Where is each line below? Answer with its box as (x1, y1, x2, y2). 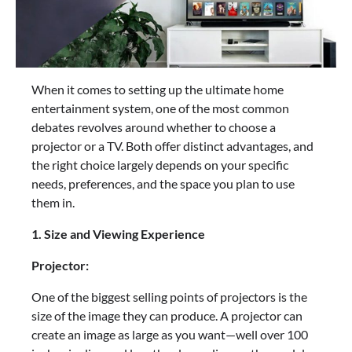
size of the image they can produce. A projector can (31, 308, 302, 324)
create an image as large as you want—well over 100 (31, 327, 308, 343)
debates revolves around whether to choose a (31, 119, 276, 135)
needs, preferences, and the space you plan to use (31, 176, 295, 192)
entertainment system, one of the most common (31, 101, 289, 116)
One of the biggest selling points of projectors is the (31, 289, 307, 305)
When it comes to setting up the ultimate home (31, 82, 284, 97)
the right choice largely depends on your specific (31, 157, 288, 173)
